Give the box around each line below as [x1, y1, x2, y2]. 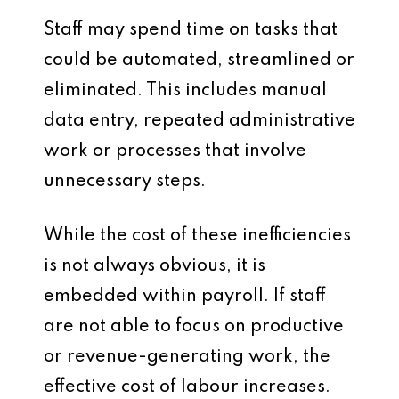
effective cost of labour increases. [44, 379, 330, 396]
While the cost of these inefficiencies [44, 227, 351, 245]
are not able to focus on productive [44, 318, 344, 336]
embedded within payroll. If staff [44, 288, 326, 305]
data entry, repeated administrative [44, 112, 355, 130]
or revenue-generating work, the [44, 348, 330, 366]
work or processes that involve [44, 142, 306, 160]
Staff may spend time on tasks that [44, 21, 338, 39]
